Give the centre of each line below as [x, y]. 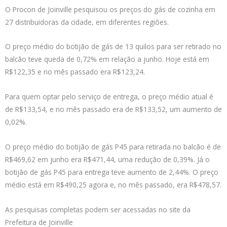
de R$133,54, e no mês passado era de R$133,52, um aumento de [113, 109]
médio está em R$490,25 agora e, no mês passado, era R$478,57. [113, 185]
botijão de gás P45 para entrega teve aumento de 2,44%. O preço [112, 172]
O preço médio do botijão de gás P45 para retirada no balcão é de [113, 147]
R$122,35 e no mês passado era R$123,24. [75, 72]
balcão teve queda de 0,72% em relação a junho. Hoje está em [107, 59]
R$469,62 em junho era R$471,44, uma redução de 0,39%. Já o [107, 160]
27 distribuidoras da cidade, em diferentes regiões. [87, 22]
